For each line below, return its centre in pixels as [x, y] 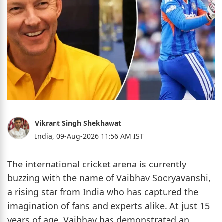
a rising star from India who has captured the [103, 192]
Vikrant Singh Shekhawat [78, 123]
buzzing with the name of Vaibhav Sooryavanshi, [109, 178]
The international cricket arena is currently [97, 164]
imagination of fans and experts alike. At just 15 [109, 206]
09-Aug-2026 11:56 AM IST [100, 136]
